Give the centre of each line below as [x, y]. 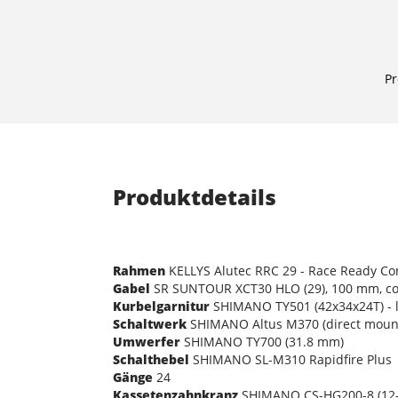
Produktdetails [195, 196]
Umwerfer [147, 341]
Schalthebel [151, 359]
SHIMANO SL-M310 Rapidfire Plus [291, 359]
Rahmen [139, 270]
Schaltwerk [150, 323]
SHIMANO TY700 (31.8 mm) [262, 341]
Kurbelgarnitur [161, 306]
